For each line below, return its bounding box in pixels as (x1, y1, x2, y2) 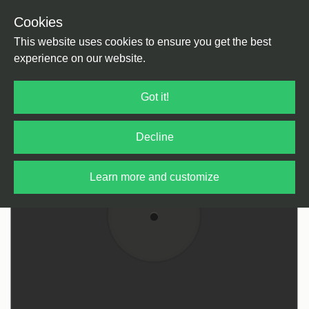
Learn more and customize (90, 171, 219, 183)
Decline (135, 131, 174, 143)
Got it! (140, 91, 169, 103)
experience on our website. (14, 52, 146, 64)
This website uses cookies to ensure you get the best (14, 36, 271, 48)
